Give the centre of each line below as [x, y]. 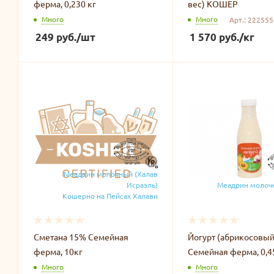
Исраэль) [142, 184]
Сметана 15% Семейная [81, 236]
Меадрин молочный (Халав [110, 173]
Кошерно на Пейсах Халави [110, 195]
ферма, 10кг [58, 251]
